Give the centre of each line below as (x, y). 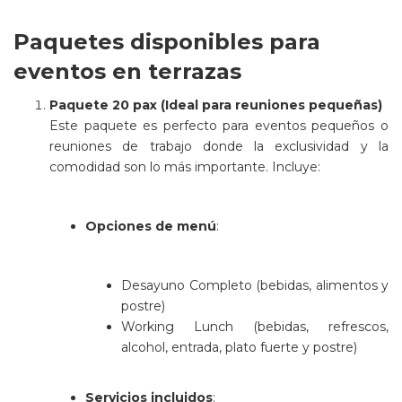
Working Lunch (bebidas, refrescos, (255, 327)
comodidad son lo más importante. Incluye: (185, 167)
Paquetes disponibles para (167, 42)
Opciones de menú (151, 226)
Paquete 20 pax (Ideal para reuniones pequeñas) (216, 105)
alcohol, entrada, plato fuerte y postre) (239, 347)
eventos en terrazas (127, 71)
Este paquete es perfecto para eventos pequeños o (219, 126)
